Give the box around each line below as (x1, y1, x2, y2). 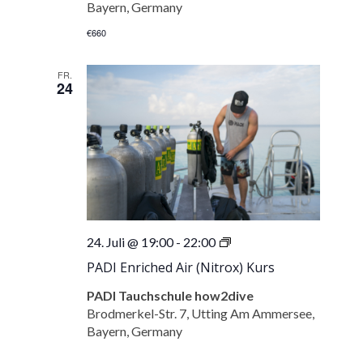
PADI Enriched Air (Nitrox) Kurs (87, 258, 275, 276)
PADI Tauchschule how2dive (87, 287, 254, 303)
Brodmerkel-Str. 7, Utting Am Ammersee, (87, 305, 315, 321)
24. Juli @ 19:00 (87, 233, 174, 250)
